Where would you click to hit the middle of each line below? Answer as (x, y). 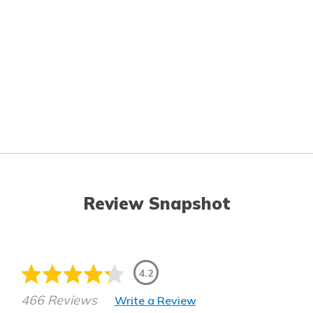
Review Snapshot (156, 204)
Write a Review (155, 300)
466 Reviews (59, 300)
